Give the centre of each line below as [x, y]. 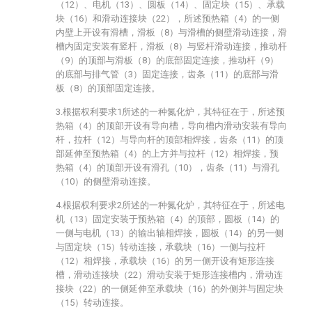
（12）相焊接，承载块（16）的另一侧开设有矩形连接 [165, 261]
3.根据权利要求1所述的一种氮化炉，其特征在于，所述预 [170, 112]
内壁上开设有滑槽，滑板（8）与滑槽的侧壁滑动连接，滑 [171, 32]
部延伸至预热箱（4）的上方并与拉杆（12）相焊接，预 [167, 154]
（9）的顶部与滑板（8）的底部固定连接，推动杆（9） [167, 60]
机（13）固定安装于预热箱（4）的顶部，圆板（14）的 [167, 219]
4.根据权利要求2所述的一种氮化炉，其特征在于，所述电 [170, 205]
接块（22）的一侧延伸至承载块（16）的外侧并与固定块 [170, 289]
